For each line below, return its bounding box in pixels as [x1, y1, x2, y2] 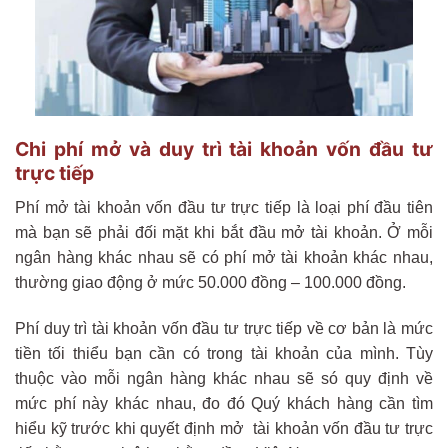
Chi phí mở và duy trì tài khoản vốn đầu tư [15, 137, 433, 162]
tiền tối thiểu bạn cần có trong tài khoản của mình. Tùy [15, 344, 433, 362]
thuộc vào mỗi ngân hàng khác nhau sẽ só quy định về [15, 369, 433, 387]
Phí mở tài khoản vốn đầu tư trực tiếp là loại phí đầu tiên [15, 198, 433, 216]
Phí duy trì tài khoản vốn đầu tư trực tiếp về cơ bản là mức [15, 319, 433, 337]
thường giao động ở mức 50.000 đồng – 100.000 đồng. [15, 273, 406, 291]
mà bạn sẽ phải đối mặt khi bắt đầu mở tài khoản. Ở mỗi [15, 223, 433, 241]
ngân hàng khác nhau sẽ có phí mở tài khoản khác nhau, [15, 248, 433, 266]
